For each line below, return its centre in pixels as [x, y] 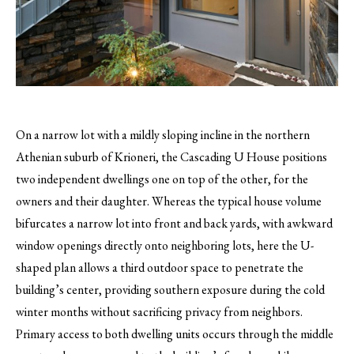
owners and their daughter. [83, 201]
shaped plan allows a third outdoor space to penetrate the [160, 267]
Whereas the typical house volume [235, 201]
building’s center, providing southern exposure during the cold [170, 289]
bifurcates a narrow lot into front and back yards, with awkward [174, 223]
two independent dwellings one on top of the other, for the [162, 179]
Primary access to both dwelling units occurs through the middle [175, 333]
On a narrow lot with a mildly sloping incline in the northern [163, 134]
